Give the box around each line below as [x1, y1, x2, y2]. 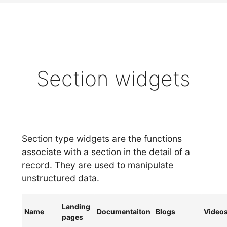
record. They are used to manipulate [22, 159, 174, 170]
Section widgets [36, 66, 191, 92]
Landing [62, 202, 91, 211]
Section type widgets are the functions [22, 133, 182, 144]
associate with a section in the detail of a [22, 146, 191, 157]
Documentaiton [97, 207, 151, 216]
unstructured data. [22, 172, 100, 183]
